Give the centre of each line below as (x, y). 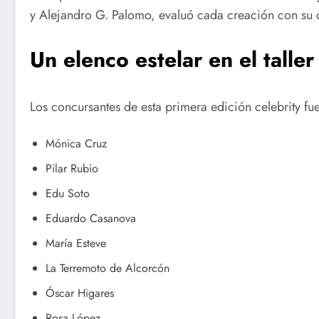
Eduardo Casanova (91, 219)
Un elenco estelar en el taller (172, 59)
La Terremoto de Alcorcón (108, 268)
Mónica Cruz (76, 144)
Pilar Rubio (72, 169)
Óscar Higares (80, 293)
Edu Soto (68, 194)
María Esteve (76, 244)
